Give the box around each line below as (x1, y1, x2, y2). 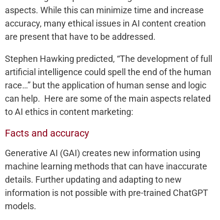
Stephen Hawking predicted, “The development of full (5, 54, 212, 64)
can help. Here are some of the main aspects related (5, 93, 211, 104)
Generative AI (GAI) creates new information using (5, 148, 200, 158)
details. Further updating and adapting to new (5, 174, 182, 185)
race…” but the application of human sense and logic (5, 80, 206, 90)
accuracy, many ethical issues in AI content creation (5, 18, 206, 28)
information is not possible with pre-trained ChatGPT (5, 188, 208, 198)
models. (5, 201, 38, 211)
